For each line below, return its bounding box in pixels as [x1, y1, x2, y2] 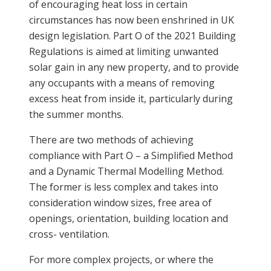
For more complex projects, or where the [29, 252, 214, 266]
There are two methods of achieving [29, 132, 194, 146]
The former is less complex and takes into [29, 180, 218, 194]
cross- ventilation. [29, 227, 109, 241]
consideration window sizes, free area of [29, 195, 212, 209]
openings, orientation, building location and [29, 211, 228, 225]
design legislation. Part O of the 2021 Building [29, 28, 236, 42]
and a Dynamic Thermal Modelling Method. [29, 164, 224, 178]
